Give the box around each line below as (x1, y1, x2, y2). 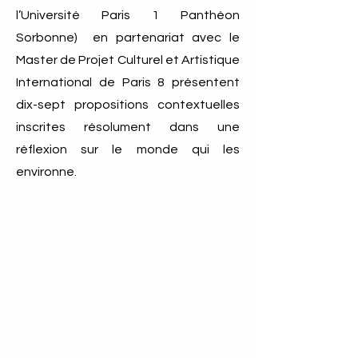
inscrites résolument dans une (16, 121, 240, 133)
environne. (16, 165, 82, 178)
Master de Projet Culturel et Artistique (16, 54, 240, 66)
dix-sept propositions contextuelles (16, 98, 240, 111)
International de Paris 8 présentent (16, 76, 240, 89)
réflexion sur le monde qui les (16, 143, 240, 156)
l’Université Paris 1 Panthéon (16, 9, 240, 22)
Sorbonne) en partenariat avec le (16, 31, 240, 44)
